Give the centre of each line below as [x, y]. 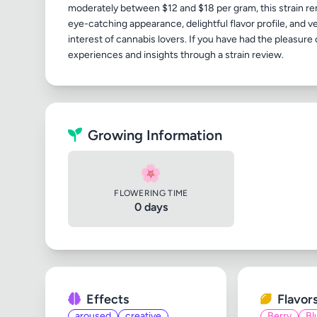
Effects [108, 299]
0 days [151, 207]
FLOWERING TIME [151, 193]
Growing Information [155, 135]
